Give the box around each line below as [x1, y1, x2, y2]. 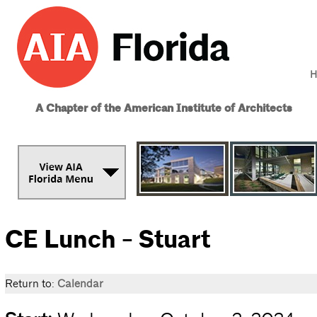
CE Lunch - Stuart [4, 224, 210, 256]
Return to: [4, 277, 57, 291]
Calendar [57, 277, 103, 291]
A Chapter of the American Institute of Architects [35, 101, 292, 116]
